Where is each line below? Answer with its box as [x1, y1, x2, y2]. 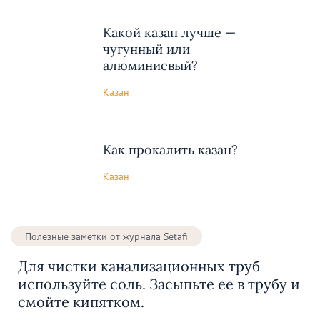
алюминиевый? [103, 57, 198, 74]
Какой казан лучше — [103, 24, 236, 41]
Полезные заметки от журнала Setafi [25, 229, 188, 243]
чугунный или [103, 41, 190, 58]
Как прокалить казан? [103, 141, 238, 159]
